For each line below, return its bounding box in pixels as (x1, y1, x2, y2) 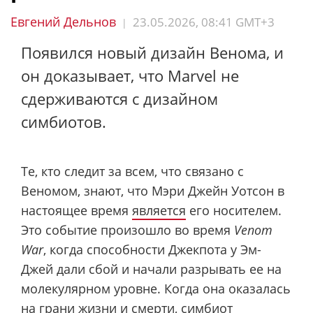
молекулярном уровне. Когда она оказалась (21, 279, 291, 297)
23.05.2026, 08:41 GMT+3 (133, 14, 275, 30)
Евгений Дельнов (10, 13, 116, 30)
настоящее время (21, 201, 132, 219)
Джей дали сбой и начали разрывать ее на (21, 260, 282, 277)
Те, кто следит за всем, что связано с (21, 162, 244, 180)
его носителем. (186, 201, 282, 219)
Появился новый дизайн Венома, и (21, 42, 284, 63)
